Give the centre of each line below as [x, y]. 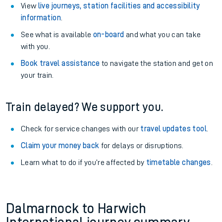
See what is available [57, 35]
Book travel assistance [60, 63]
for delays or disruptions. [141, 146]
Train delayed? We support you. [85, 107]
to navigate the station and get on [156, 63]
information [41, 18]
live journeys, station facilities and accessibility [119, 6]
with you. [36, 47]
